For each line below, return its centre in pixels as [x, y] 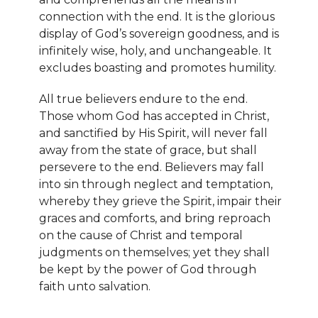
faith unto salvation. [95, 287]
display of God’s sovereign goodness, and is [159, 34]
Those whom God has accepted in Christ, [154, 116]
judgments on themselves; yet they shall [154, 253]
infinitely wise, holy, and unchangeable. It [155, 51]
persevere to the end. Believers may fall [152, 168]
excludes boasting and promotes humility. [158, 68]
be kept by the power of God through [148, 270]
